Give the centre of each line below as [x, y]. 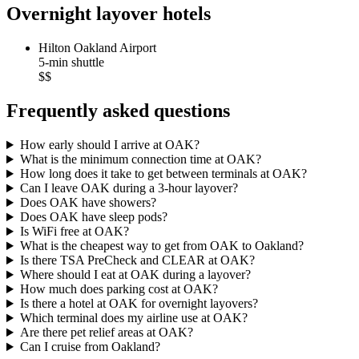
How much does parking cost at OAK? [119, 289]
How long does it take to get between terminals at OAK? [163, 174]
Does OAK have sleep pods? [93, 217]
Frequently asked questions [118, 111]
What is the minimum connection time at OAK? [140, 159]
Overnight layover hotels [109, 14]
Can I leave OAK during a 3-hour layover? [129, 188]
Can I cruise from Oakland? [90, 347]
